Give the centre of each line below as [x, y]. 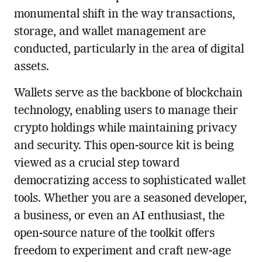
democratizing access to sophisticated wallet [130, 182]
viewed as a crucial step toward [96, 164]
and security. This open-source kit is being [124, 146]
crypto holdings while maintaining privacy [125, 129]
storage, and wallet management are [110, 32]
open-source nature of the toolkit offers [114, 234]
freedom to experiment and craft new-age [122, 252]
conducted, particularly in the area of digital [129, 50]
